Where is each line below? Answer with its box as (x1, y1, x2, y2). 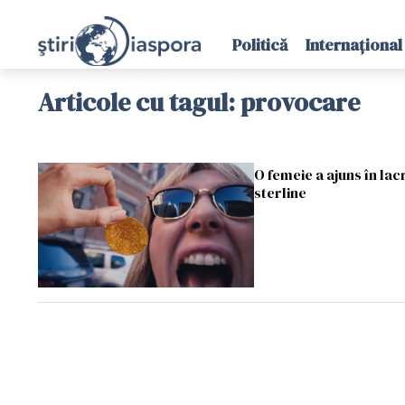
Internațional (305, 33, 402, 56)
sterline (253, 183, 306, 202)
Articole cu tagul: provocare (38, 85, 360, 119)
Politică (231, 33, 287, 56)
